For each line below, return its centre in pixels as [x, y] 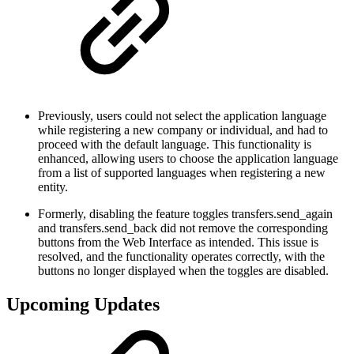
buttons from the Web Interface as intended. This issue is [178, 242]
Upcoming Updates [83, 304]
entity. [53, 186]
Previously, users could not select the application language [182, 115]
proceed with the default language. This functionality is [175, 144]
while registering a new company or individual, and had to [183, 130]
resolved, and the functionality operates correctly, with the [181, 256]
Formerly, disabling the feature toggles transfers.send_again [185, 213]
